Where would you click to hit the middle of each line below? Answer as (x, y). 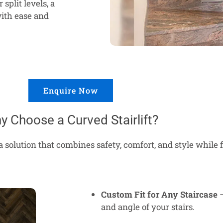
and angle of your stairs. (148, 207)
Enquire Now (71, 90)
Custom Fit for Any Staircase (159, 194)
